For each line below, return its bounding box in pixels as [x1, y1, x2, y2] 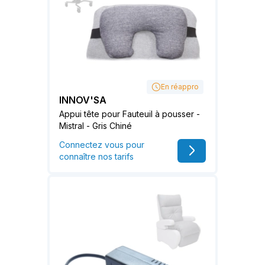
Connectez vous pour [59, 140, 144, 150]
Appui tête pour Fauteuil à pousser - [59, 109, 200, 119]
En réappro [161, 82, 199, 92]
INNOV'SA [59, 94, 106, 106]
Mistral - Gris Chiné [59, 121, 132, 131]
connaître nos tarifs [59, 151, 134, 162]
